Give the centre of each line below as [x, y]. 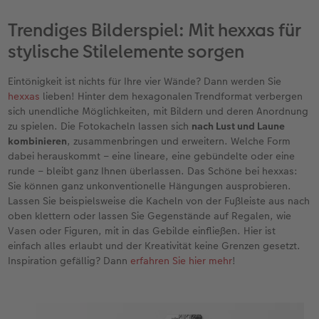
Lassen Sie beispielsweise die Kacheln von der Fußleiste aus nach [159, 201]
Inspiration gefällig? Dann [69, 261]
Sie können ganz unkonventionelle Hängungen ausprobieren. [150, 186]
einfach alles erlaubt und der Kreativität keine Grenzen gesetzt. [155, 246]
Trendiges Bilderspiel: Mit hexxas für [155, 31]
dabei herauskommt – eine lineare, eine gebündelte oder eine [152, 156]
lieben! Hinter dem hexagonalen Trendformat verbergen [172, 96]
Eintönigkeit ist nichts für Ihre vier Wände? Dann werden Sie [145, 82]
